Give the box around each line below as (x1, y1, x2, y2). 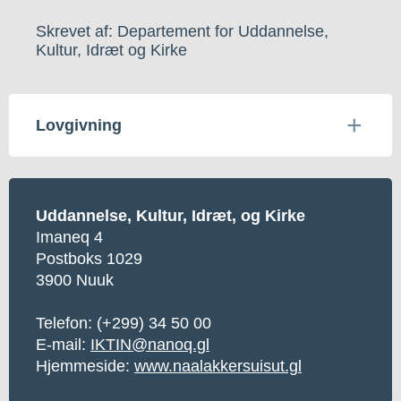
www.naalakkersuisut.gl (134, 356, 302, 375)
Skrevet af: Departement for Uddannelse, (36, 21, 328, 40)
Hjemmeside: (36, 356, 134, 375)
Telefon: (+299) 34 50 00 (36, 313, 211, 332)
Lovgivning (36, 115, 122, 134)
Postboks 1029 (36, 249, 142, 268)
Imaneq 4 (36, 227, 103, 246)
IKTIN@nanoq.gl (90, 335, 209, 354)
